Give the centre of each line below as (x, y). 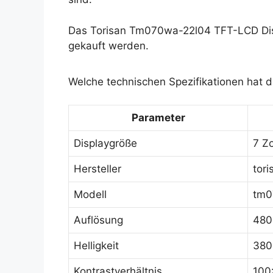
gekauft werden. (108, 45)
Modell (90, 194)
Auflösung (98, 220)
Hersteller (97, 169)
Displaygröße (105, 143)
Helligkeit (96, 246)
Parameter (158, 118)
